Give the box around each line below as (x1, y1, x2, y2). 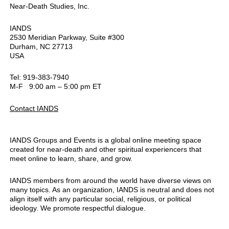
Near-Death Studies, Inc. (10, 2, 89, 11)
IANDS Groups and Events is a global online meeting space (10, 136, 201, 145)
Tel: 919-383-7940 (10, 73, 69, 82)
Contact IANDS (10, 104, 58, 112)
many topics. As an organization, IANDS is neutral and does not (10, 185, 214, 194)
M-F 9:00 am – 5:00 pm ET (10, 82, 102, 91)
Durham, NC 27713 (10, 42, 73, 51)
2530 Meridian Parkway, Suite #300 (10, 33, 124, 41)
